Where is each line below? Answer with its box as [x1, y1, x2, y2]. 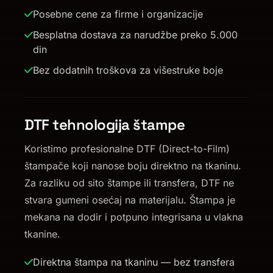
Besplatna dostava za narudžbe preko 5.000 [33, 29, 238, 41]
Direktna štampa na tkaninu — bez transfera [33, 256, 235, 269]
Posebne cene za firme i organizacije [33, 8, 203, 21]
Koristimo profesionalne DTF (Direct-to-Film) [24, 143, 230, 155]
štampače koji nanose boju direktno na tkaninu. [24, 160, 241, 172]
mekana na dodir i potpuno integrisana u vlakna [24, 211, 243, 224]
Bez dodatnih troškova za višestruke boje [33, 64, 223, 77]
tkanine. [24, 228, 60, 241]
